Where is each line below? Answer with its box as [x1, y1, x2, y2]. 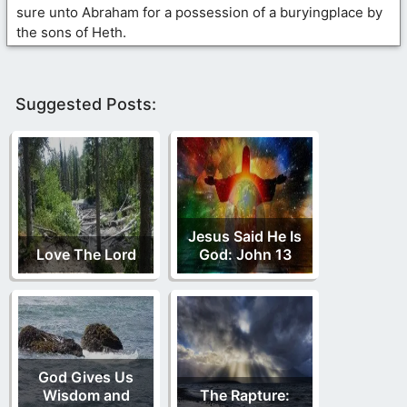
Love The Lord [35, 244, 136, 263]
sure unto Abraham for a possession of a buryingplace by [16, 4, 382, 22]
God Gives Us [38, 367, 134, 386]
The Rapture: [200, 385, 290, 404]
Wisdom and [42, 385, 130, 404]
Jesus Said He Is [188, 226, 302, 245]
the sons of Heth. [16, 24, 126, 42]
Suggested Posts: [15, 94, 156, 114]
